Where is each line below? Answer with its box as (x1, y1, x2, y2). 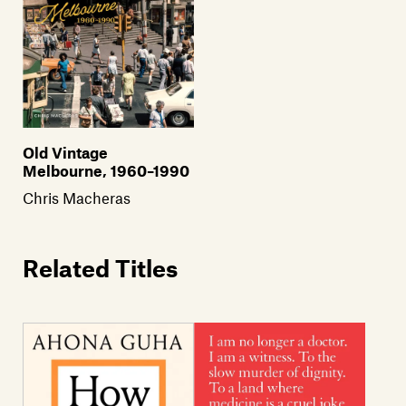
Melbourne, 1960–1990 (23, 160, 189, 179)
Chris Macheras (23, 188, 130, 207)
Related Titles (23, 253, 178, 282)
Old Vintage (23, 142, 108, 161)
